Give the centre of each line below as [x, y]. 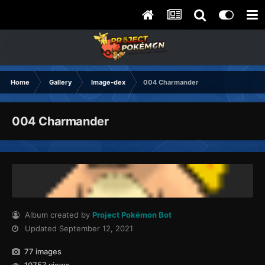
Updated [41, 229]
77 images [42, 252]
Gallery [60, 82]
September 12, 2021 [96, 229]
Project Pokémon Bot [132, 215]
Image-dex [108, 82]
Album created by [58, 215]
